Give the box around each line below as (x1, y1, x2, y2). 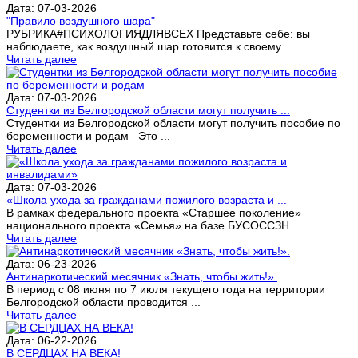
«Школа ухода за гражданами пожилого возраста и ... (6, 193, 287, 206)
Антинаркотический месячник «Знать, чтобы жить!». (6, 269, 277, 283)
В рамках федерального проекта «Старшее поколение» (6, 205, 301, 219)
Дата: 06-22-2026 (6, 333, 97, 347)
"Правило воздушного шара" (6, 14, 155, 27)
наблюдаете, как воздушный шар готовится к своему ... (6, 39, 294, 53)
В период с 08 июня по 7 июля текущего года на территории (6, 282, 325, 296)
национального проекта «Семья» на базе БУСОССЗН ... (6, 218, 302, 232)
